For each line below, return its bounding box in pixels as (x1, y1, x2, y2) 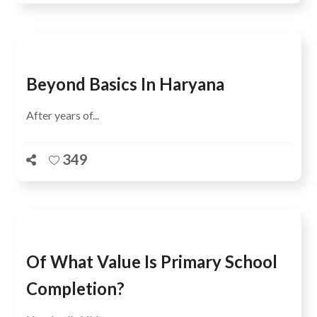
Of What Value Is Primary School (26, 251, 278, 272)
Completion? (26, 278, 125, 299)
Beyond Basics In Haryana (26, 74, 225, 94)
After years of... (26, 108, 100, 122)
